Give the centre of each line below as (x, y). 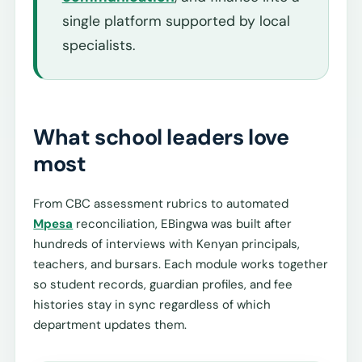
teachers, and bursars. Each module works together (181, 265)
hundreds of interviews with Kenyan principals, (167, 244)
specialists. (98, 45)
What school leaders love (161, 137)
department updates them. (110, 325)
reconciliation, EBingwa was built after (183, 224)
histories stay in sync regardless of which (152, 305)
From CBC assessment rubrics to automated (161, 204)
